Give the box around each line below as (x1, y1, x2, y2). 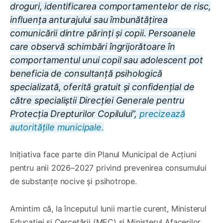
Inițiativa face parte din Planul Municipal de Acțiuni (10, 149, 197, 159)
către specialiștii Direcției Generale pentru (10, 95, 185, 106)
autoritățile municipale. (10, 121, 104, 132)
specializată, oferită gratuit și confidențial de (10, 81, 195, 92)
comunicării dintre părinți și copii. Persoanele (10, 27, 196, 38)
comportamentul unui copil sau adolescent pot (10, 54, 204, 65)
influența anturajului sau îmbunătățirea (10, 14, 168, 25)
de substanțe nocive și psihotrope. (10, 176, 137, 186)
